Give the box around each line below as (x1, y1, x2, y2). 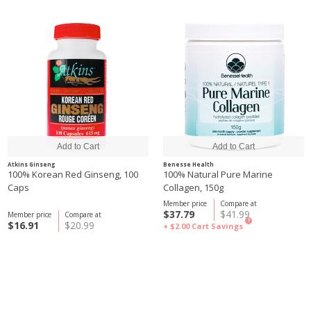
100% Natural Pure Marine (163, 168, 273, 180)
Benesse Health (163, 160, 214, 168)
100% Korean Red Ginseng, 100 (8, 168, 138, 180)
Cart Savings (192, 221, 243, 231)
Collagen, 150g (163, 181, 224, 194)
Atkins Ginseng (8, 160, 55, 168)
